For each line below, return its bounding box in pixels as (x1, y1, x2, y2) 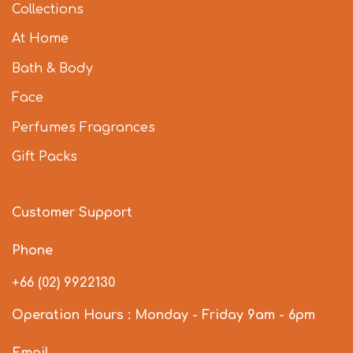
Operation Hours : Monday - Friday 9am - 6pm (12, 308, 315, 323)
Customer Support (12, 206, 132, 221)
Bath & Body (12, 61, 93, 76)
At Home (12, 32, 69, 46)
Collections (12, 2, 84, 17)
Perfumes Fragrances (12, 120, 155, 135)
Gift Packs (12, 150, 77, 165)
